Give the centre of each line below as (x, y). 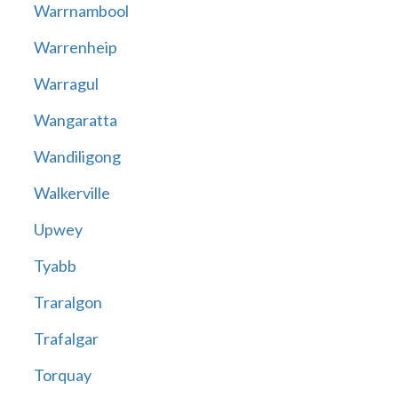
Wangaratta (75, 120)
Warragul (66, 84)
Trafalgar (66, 339)
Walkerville (72, 193)
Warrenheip (75, 48)
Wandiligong (77, 157)
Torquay (62, 375)
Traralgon (68, 302)
